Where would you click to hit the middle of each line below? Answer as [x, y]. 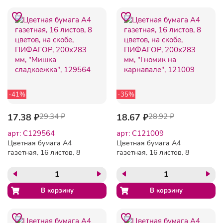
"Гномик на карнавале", [155, 181]
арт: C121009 [140, 133]
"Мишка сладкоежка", [43, 181]
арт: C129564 [31, 133]
